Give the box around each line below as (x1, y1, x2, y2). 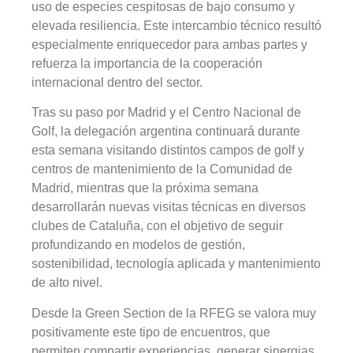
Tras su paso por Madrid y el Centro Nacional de (32, 106, 301, 120)
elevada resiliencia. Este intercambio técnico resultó (32, 18, 321, 32)
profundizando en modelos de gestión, (32, 238, 245, 252)
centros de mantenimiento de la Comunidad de (32, 162, 292, 176)
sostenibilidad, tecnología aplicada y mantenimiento (32, 257, 321, 271)
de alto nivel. (32, 276, 102, 290)
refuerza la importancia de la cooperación (32, 56, 262, 70)
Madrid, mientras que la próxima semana (32, 181, 258, 195)
